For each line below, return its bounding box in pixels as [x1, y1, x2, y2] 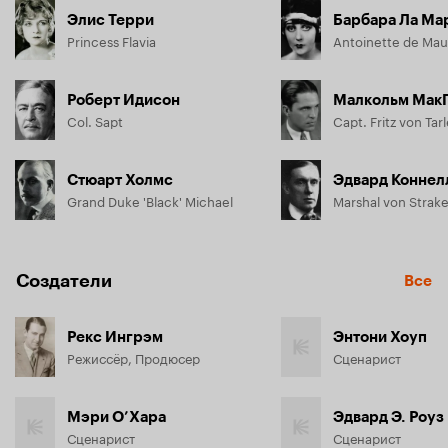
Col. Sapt [67, 110, 123, 130]
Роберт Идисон [67, 91, 180, 109]
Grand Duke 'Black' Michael [67, 190, 233, 210]
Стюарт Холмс [67, 171, 173, 189]
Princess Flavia [67, 30, 156, 50]
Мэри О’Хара [67, 408, 166, 426]
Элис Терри [67, 11, 154, 29]
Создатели [16, 270, 112, 292]
